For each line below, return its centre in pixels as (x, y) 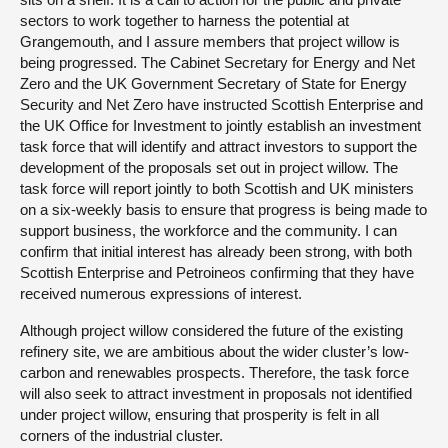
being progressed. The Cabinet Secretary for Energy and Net (217, 62)
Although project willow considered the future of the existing (211, 330)
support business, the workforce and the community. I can (208, 230)
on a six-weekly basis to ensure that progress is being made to (223, 209)
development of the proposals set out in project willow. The (209, 167)
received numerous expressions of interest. (161, 293)
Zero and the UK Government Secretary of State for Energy (213, 83)
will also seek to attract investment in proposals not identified (216, 393)
